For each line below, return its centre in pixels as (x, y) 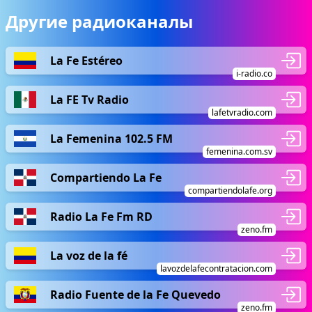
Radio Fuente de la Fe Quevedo (135, 294)
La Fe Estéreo (86, 60)
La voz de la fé (89, 255)
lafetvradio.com (242, 112)
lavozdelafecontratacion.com (216, 268)
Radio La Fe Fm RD (101, 216)
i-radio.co (254, 73)
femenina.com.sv (239, 151)
